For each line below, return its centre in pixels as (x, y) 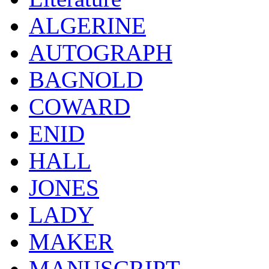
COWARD (80, 106)
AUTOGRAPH (101, 52)
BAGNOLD (86, 79)
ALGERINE (87, 25)
